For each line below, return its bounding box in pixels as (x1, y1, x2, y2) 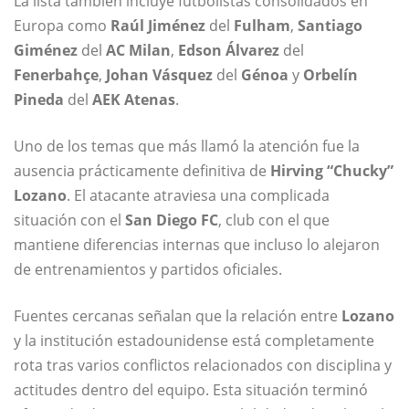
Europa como (14, 16, 110, 37)
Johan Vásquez (106, 65, 213, 86)
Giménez (14, 40, 78, 61)
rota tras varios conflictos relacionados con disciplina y (14, 355, 392, 376)
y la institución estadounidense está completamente (14, 330, 374, 351)
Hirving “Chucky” (270, 161, 393, 182)
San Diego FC (125, 210, 218, 231)
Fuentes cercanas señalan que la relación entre (14, 306, 341, 327)
